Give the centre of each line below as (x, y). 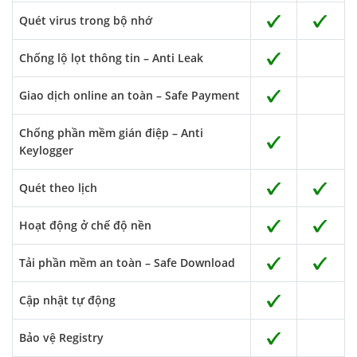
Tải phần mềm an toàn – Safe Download (127, 263)
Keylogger (46, 150)
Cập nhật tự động (67, 300)
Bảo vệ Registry (61, 337)
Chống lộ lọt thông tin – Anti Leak (111, 58)
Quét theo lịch (58, 188)
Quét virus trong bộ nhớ (86, 20)
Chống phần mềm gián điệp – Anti (111, 133)
